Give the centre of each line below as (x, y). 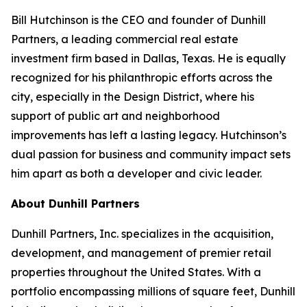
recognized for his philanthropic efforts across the (142, 77)
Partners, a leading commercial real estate (125, 39)
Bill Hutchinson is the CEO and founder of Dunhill (138, 20)
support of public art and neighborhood (115, 116)
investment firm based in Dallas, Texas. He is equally (148, 58)
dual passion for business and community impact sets (151, 154)
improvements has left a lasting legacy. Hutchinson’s (149, 135)
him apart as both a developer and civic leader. (136, 173)
